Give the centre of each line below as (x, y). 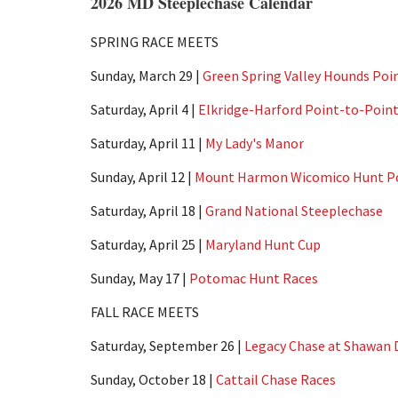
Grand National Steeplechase (294, 211)
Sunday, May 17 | (140, 279)
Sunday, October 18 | (153, 380)
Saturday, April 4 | (144, 110)
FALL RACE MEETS (145, 312)
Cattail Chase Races (276, 380)
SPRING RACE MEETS (155, 42)
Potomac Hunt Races (254, 279)
